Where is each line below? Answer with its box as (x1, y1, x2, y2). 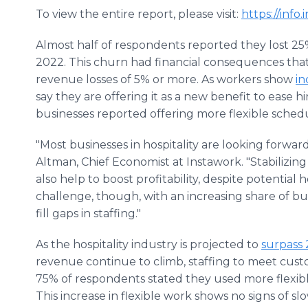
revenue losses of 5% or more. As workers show (36, 73, 296, 86)
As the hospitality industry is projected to (36, 238, 261, 251)
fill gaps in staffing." (36, 207, 141, 220)
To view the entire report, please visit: (36, 8, 241, 21)
